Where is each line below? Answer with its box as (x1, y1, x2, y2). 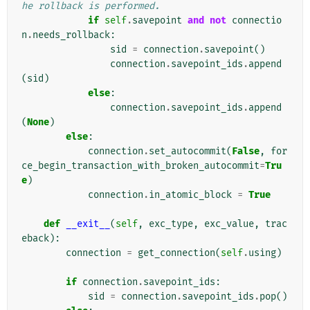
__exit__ (66, 218, 110, 230)
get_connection (138, 247, 215, 259)
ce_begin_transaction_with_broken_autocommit (21, 160, 259, 172)
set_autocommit (149, 145, 226, 158)
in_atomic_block (149, 189, 232, 201)
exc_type (149, 218, 193, 230)
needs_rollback (33, 29, 110, 42)
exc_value (204, 218, 254, 230)
